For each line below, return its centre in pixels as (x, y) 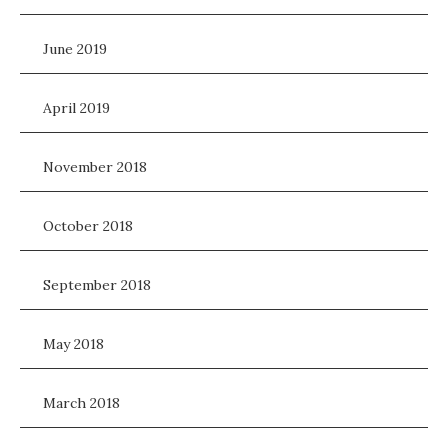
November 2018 (95, 167)
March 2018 (81, 403)
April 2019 (76, 108)
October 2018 (88, 226)
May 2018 (73, 344)
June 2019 (75, 49)
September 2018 (97, 285)
